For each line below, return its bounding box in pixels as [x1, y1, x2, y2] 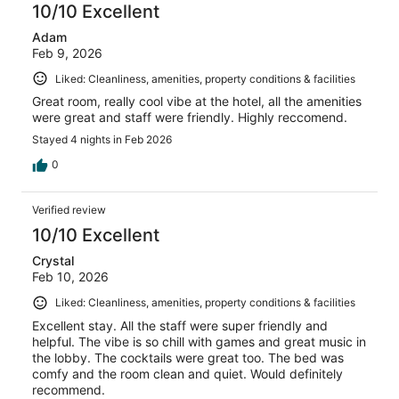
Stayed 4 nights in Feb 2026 [32, 133, 172, 147]
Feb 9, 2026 [32, 45, 102, 61]
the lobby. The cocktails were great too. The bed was [32, 350, 344, 366]
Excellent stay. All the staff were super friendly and [32, 318, 328, 334]
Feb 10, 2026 [32, 269, 109, 285]
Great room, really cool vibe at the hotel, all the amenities [32, 94, 362, 110]
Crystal [32, 253, 74, 269]
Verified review [32, 203, 106, 217]
